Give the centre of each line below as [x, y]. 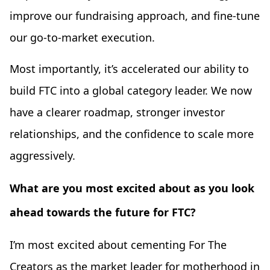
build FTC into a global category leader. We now [131, 91]
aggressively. [42, 156]
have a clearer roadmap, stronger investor [117, 112]
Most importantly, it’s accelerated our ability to [129, 69]
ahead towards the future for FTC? [103, 212]
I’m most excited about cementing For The [118, 245]
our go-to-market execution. [82, 38]
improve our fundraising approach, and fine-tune [135, 16]
